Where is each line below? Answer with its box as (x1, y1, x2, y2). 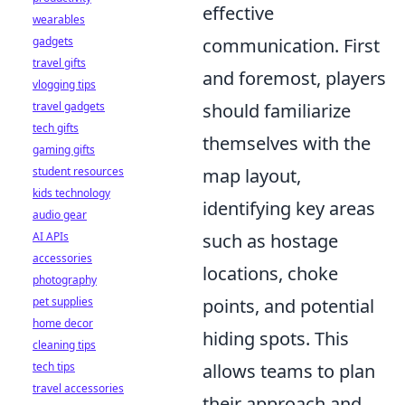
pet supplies (33, 294, 93, 309)
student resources (33, 164, 124, 179)
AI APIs (33, 229, 69, 244)
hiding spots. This (202, 326, 349, 351)
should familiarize (202, 99, 351, 123)
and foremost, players (202, 66, 386, 90)
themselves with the (202, 131, 371, 155)
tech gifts (33, 120, 79, 136)
